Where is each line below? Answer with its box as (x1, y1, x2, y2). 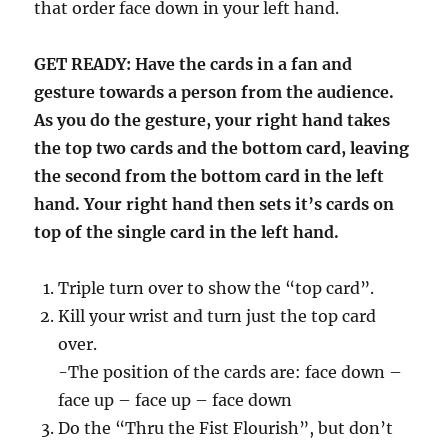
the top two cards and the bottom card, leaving (34, 138, 410, 159)
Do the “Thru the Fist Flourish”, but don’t (58, 418, 394, 439)
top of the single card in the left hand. (34, 222, 340, 243)
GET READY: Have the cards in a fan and (34, 54, 353, 75)
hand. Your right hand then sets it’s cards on (34, 194, 395, 215)
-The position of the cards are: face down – (58, 362, 403, 383)
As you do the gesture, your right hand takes (34, 110, 391, 131)
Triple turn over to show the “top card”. (58, 278, 375, 299)
